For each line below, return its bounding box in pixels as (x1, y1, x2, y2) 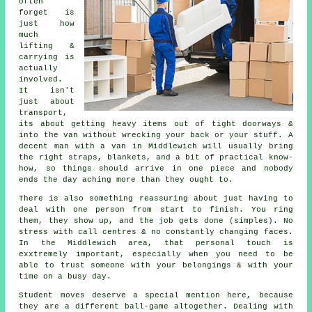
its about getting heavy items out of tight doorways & (19, 120, 293, 129)
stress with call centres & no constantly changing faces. (19, 228, 293, 237)
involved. (19, 75, 63, 84)
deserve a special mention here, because (84, 291, 293, 300)
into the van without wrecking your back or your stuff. (19, 131, 288, 140)
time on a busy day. (19, 272, 112, 281)
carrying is (19, 53, 75, 62)
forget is (19, 8, 75, 17)
